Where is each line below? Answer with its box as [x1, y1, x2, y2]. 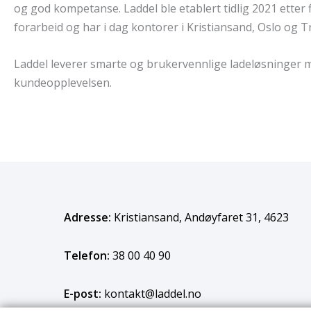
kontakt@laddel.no [101, 285, 201, 301]
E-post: [64, 285, 101, 301]
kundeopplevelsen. [14, 74, 112, 90]
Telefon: [64, 247, 110, 263]
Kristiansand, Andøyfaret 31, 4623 [111, 209, 289, 225]
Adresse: [64, 209, 111, 225]
